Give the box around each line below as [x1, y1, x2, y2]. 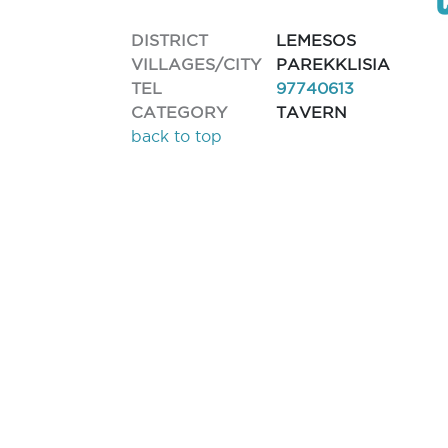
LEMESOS [276, 31, 357, 49]
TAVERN [276, 103, 348, 121]
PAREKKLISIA [276, 55, 391, 73]
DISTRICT [131, 30, 209, 49]
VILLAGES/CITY [131, 54, 262, 73]
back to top [131, 127, 223, 145]
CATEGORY [131, 102, 228, 121]
